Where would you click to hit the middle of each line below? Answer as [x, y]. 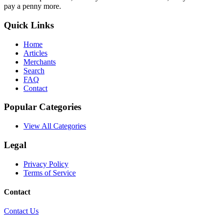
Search [34, 70]
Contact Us [21, 211]
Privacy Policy [46, 164]
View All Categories [55, 126]
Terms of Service [50, 173]
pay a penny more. [33, 6]
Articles [35, 53]
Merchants [40, 62]
